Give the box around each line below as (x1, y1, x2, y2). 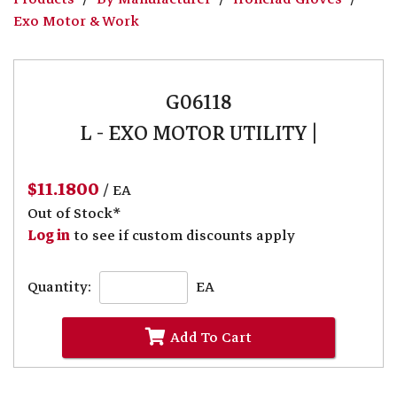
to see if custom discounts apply (70, 224, 295, 248)
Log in (27, 224, 70, 248)
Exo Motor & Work (13, 9, 139, 33)
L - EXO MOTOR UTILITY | (79, 117, 318, 151)
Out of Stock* (27, 202, 121, 226)
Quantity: (27, 276, 91, 300)
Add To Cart (169, 325, 252, 349)
